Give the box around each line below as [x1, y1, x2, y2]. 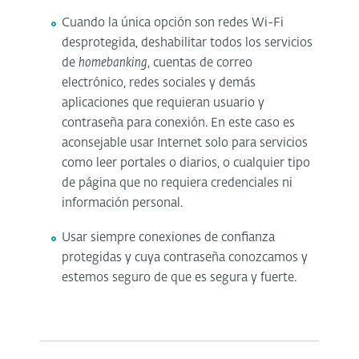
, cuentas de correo [147, 56, 253, 69]
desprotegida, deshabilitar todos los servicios [62, 36, 313, 49]
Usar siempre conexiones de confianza [62, 231, 276, 244]
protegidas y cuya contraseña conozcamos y [62, 251, 309, 264]
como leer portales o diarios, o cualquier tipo [62, 156, 311, 169]
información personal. [62, 196, 184, 209]
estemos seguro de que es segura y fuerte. [62, 271, 297, 284]
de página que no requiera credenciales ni [62, 176, 293, 189]
